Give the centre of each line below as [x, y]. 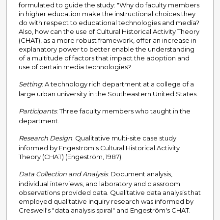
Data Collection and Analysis [63, 174]
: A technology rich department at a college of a [118, 84]
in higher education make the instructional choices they [107, 14]
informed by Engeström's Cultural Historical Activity [99, 148]
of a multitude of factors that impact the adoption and [104, 58]
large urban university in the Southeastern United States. [108, 94]
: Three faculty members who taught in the [123, 111]
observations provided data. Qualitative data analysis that [110, 193]
